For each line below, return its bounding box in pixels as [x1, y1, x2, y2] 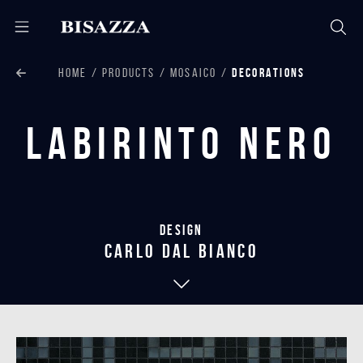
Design [159, 222, 203, 238]
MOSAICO [169, 66, 217, 79]
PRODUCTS [101, 66, 156, 79]
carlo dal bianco [104, 241, 259, 262]
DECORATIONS [231, 66, 305, 79]
